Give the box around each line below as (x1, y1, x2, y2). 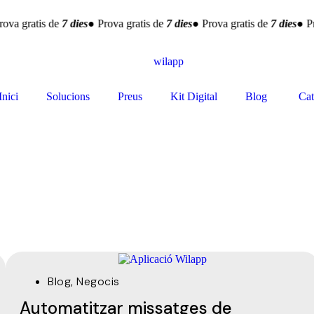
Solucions (46, 90, 90, 103)
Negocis (76, 273, 120, 289)
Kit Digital (170, 90, 218, 103)
